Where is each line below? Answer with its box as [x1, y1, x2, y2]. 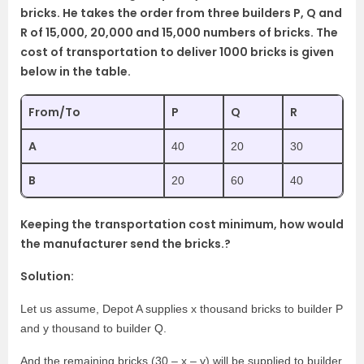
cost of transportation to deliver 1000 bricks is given [20, 44, 334, 61]
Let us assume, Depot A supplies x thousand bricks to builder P [20, 302, 343, 316]
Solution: [20, 268, 74, 285]
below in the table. [20, 63, 131, 80]
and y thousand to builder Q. [20, 322, 167, 336]
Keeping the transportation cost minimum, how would [20, 216, 344, 233]
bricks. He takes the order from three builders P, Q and [20, 5, 342, 22]
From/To [28, 104, 80, 121]
